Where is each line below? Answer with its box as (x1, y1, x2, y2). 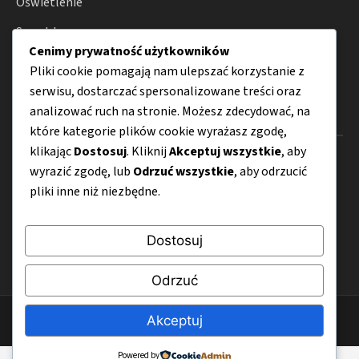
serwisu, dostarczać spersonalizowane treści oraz (30, 82, 301, 100)
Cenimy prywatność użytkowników (29, 42, 229, 60)
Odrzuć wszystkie (133, 162, 234, 180)
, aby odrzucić (234, 162, 307, 180)
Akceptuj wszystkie (169, 142, 281, 160)
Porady (16, 52, 54, 71)
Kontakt (16, 182, 63, 200)
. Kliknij (127, 142, 169, 160)
